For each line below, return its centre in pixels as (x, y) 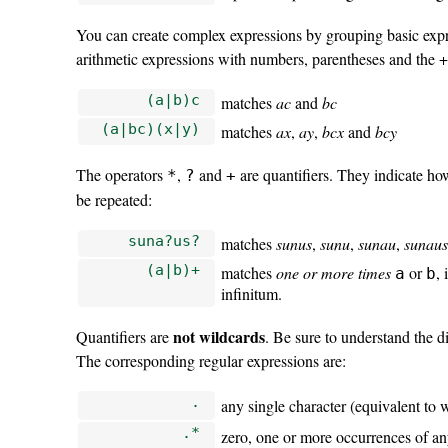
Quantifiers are (124, 336)
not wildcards (218, 336)
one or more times (334, 272)
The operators (121, 174)
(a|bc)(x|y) (150, 128)
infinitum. (252, 293)
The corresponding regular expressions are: (210, 360)
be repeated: (113, 199)
